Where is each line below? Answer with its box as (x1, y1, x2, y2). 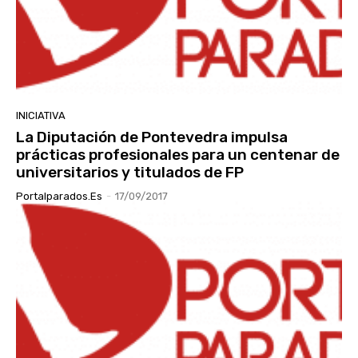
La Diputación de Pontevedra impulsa (16, 128, 288, 147)
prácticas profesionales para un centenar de (16, 145, 340, 165)
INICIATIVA (16, 109, 66, 122)
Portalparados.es (16, 190, 102, 203)
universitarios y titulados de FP (16, 163, 244, 182)
